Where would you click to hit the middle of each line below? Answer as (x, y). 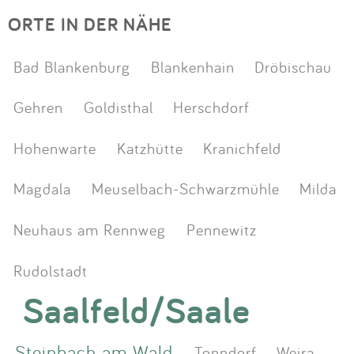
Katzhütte (150, 147)
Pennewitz (221, 229)
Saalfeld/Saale (136, 311)
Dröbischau (293, 66)
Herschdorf (211, 107)
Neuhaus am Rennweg (90, 229)
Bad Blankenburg (72, 66)
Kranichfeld (242, 147)
